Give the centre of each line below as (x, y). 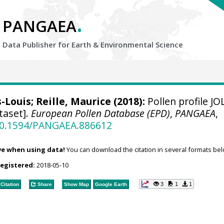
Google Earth (111, 184)
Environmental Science (142, 44)
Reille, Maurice (73, 101)
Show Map (76, 184)
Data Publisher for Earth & (51, 44)
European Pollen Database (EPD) (101, 113)
